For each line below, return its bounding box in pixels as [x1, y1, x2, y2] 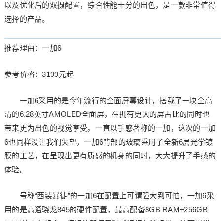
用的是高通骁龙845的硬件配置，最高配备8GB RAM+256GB [4, 205, 208, 214]
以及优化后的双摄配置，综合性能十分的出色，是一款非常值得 [4, 1, 216, 9]
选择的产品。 [4, 15, 50, 23]
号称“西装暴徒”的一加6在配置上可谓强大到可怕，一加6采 [4, 191, 214, 200]
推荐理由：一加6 [4, 44, 62, 52]
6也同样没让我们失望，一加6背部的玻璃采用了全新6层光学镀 [4, 138, 213, 146]
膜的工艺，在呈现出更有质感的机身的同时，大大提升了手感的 [4, 151, 216, 160]
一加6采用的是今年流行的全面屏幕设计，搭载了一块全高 [4, 96, 213, 105]
